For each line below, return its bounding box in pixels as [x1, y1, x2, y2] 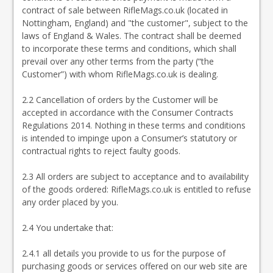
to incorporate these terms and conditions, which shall [22, 43, 236, 54]
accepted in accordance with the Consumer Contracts [22, 107, 233, 118]
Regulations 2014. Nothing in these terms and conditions [22, 119, 246, 131]
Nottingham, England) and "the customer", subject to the [22, 17, 248, 29]
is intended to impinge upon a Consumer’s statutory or [22, 132, 237, 144]
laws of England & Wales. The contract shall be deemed [22, 30, 241, 41]
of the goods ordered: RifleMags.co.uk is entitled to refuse [22, 183, 251, 195]
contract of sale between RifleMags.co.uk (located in [22, 4, 228, 16]
